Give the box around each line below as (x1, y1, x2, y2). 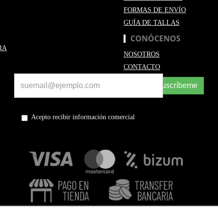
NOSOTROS (124, 51, 160, 58)
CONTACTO (124, 63, 160, 71)
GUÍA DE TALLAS (124, 19, 180, 27)
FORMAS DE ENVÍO (124, 6, 186, 14)
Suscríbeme (156, 81, 198, 90)
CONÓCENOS (130, 33, 181, 44)
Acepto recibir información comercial (31, 113, 135, 121)
